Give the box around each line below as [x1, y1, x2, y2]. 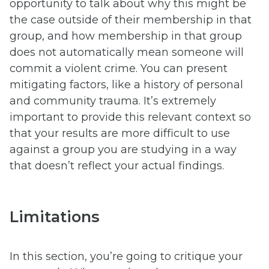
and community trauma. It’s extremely [10, 94, 216, 108]
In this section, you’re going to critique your [10, 249, 243, 263]
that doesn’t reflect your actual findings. [10, 159, 224, 173]
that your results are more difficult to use [10, 127, 230, 141]
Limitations [10, 207, 100, 226]
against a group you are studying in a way [10, 143, 237, 157]
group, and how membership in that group [10, 29, 242, 43]
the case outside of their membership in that [10, 13, 252, 27]
